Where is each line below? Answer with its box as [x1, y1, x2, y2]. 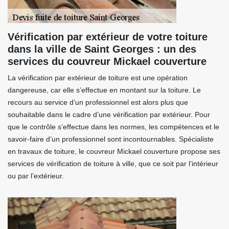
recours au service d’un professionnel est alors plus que [8, 98, 188, 106]
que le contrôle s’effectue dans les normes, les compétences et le [8, 123, 219, 131]
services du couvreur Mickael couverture [8, 56, 207, 67]
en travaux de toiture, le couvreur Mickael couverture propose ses [8, 147, 220, 155]
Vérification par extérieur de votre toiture [8, 31, 208, 42]
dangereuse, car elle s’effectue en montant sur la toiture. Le [8, 86, 201, 94]
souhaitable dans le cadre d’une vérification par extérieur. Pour [8, 110, 210, 119]
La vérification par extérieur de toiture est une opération [8, 74, 188, 82]
